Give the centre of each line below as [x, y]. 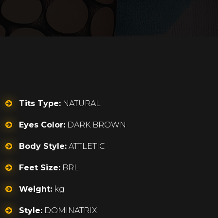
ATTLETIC [86, 146]
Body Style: [43, 146]
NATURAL [81, 103]
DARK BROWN [96, 125]
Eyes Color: [42, 125]
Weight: [36, 189]
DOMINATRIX [70, 210]
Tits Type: [40, 103]
